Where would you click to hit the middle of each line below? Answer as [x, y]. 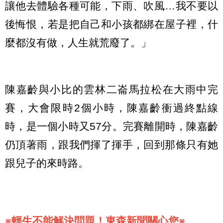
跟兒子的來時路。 [47, 163]
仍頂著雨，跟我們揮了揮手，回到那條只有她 [111, 145]
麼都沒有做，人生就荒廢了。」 [78, 42]
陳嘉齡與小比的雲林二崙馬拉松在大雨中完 [111, 90]
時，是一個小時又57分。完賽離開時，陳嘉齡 [111, 126]
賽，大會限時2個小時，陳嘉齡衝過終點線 [111, 108]
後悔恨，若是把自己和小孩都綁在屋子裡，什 [111, 24]
